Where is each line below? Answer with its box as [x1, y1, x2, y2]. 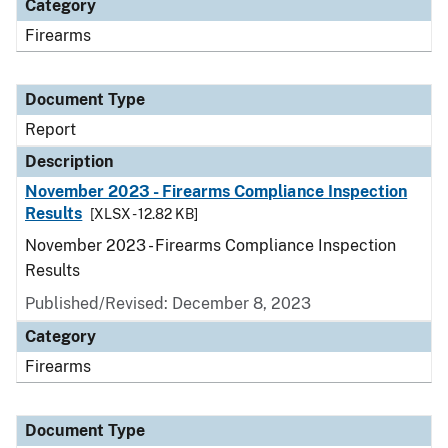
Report [25, 120, 76, 139]
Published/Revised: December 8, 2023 [25, 294, 311, 313]
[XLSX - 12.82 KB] [90, 206, 199, 222]
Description [25, 152, 113, 171]
